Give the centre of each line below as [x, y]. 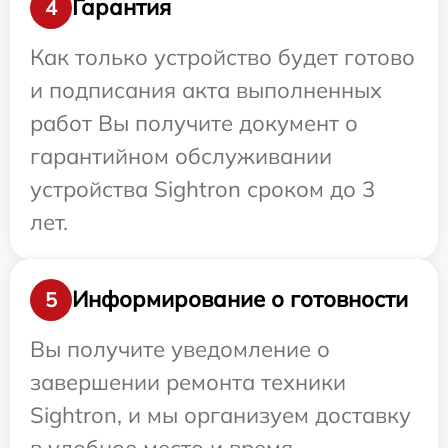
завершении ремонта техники [188, 381]
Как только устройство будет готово [222, 56]
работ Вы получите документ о [194, 122]
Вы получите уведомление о [180, 348]
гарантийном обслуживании [181, 155]
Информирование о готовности [240, 299]
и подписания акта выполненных [206, 89]
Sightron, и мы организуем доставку [220, 414]
